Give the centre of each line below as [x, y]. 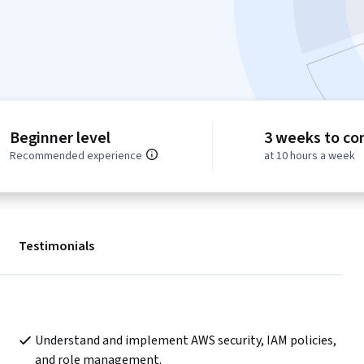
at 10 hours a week [310, 156]
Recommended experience [76, 156]
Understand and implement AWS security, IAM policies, [185, 341]
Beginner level [60, 139]
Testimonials [56, 247]
